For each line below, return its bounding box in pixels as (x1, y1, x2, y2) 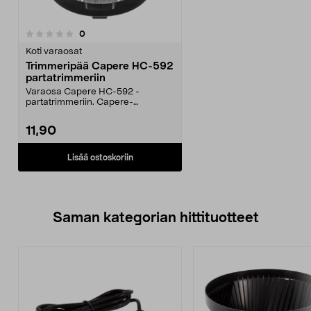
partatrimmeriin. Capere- (26, 98, 133, 107)
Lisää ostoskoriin (67, 153, 133, 162)
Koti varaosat (26, 47, 82, 56)
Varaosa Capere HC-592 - (26, 87, 140, 96)
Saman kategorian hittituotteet (52, 211, 259, 225)
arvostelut (85, 28, 126, 37)
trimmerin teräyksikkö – (26, 108, 126, 117)
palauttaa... (26, 119, 73, 128)
